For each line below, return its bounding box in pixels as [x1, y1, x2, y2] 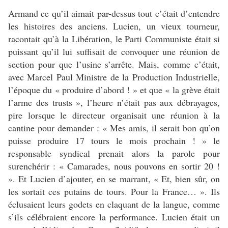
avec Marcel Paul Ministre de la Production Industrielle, [8, 70, 220, 83]
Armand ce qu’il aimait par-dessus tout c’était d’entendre [8, 7, 220, 19]
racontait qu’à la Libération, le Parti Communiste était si [8, 32, 220, 45]
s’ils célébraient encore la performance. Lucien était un [8, 210, 220, 223]
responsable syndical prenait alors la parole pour [8, 147, 220, 159]
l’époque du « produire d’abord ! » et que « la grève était [8, 83, 220, 96]
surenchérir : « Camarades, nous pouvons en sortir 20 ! [8, 159, 220, 172]
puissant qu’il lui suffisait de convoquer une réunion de [8, 45, 220, 58]
